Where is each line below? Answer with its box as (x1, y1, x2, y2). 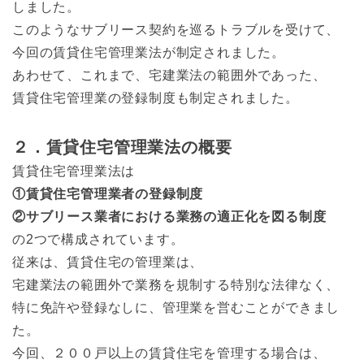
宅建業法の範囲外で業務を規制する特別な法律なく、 (12, 277, 340, 292)
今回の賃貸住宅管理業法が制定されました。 (12, 45, 285, 59)
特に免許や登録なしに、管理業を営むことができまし (12, 300, 340, 314)
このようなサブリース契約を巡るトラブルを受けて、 (12, 22, 340, 37)
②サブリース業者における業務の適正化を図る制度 (12, 209, 327, 223)
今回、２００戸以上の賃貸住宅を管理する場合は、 (12, 345, 327, 360)
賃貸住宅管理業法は (12, 163, 136, 178)
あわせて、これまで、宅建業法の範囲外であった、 (12, 67, 327, 82)
